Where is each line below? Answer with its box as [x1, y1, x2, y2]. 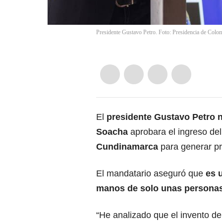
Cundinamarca [96, 142, 158, 152]
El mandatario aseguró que [96, 168, 206, 179]
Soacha [96, 127, 128, 137]
